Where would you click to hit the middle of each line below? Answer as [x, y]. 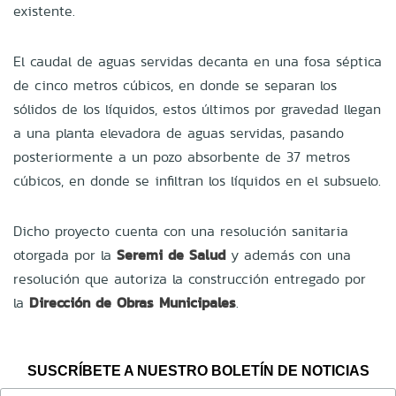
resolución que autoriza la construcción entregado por [190, 278]
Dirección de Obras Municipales [133, 302]
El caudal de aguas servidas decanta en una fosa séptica [198, 61]
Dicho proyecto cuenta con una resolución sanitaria [181, 231]
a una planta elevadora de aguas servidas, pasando [179, 133]
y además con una [288, 255]
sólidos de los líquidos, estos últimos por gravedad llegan [197, 109]
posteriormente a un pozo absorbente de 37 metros [182, 156]
